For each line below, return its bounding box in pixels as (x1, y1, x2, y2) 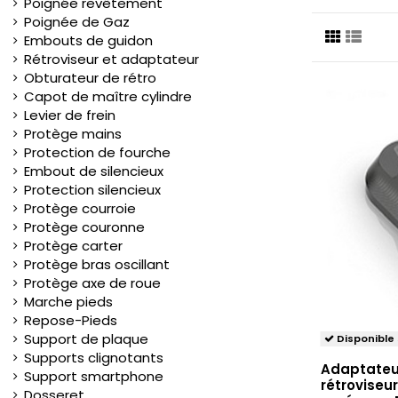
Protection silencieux (24, 180, 161, 200)
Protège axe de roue (24, 274, 161, 293)
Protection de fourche (24, 143, 171, 163)
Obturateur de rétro (24, 68, 156, 88)
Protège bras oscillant (24, 255, 170, 275)
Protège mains (24, 124, 122, 144)
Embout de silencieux (24, 162, 163, 181)
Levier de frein (24, 106, 115, 125)
